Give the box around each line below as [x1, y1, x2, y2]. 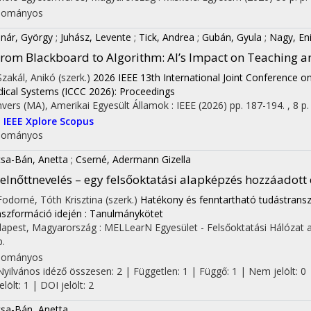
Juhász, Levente [60, 30, 131, 44]
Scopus [60, 114, 94, 128]
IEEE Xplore [3, 114, 60, 128]
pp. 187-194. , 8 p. [230, 98, 309, 112]
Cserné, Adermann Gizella [76, 152, 191, 166]
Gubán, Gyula [202, 30, 262, 44]
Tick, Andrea [139, 30, 194, 44]
